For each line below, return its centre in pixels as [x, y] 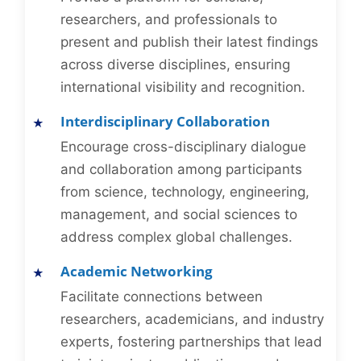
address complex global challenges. [176, 237]
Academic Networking [137, 272]
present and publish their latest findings [189, 42]
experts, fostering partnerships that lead [191, 342]
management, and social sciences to [179, 215]
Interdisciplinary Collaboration [165, 122]
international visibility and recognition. [183, 87]
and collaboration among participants [181, 170]
